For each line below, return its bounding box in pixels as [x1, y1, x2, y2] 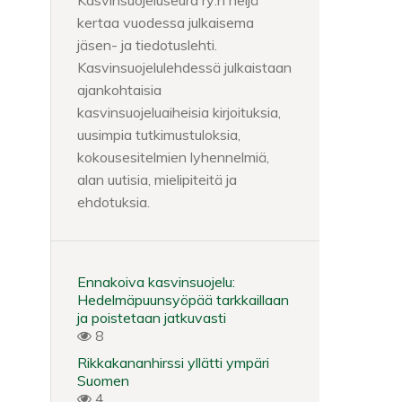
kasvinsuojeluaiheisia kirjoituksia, [77, 103, 281, 121]
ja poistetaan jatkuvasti [77, 309, 226, 327]
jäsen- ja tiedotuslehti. [77, 36, 217, 54]
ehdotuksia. [77, 193, 150, 211]
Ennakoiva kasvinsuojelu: [77, 273, 235, 291]
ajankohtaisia [77, 81, 162, 99]
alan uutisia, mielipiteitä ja [77, 170, 237, 188]
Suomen [77, 371, 129, 389]
